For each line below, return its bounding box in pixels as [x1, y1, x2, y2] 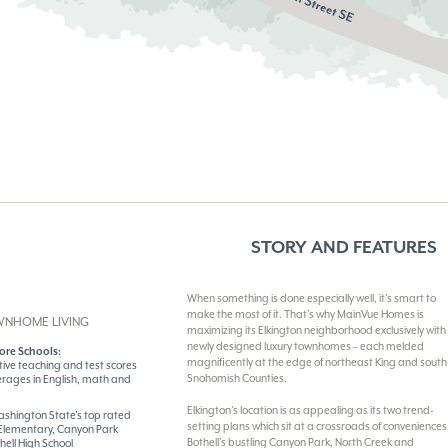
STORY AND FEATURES [251, 236, 437, 259]
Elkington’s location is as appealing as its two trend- [187, 404, 434, 418]
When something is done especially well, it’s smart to [187, 292, 437, 306]
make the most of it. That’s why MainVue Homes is [187, 308, 425, 322]
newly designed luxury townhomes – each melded [187, 340, 425, 354]
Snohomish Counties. [187, 372, 288, 386]
